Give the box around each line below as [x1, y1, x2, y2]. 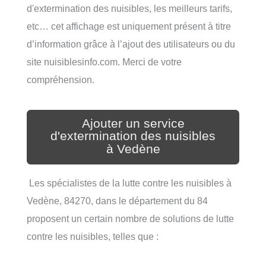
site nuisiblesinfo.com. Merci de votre [27, 56, 182, 67]
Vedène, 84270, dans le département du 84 [27, 195, 208, 207]
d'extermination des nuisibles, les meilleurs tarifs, [27, 2, 232, 14]
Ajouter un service [81, 116, 185, 131]
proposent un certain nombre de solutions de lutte [27, 213, 234, 224]
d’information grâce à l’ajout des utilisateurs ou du [27, 38, 235, 49]
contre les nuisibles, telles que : [27, 231, 159, 242]
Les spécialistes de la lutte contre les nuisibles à [27, 178, 232, 189]
